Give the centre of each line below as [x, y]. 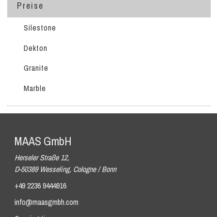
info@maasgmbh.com [46, 202]
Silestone [40, 27]
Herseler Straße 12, [42, 157]
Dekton [35, 48]
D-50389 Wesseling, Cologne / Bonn [65, 169]
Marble [35, 88]
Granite [36, 68]
